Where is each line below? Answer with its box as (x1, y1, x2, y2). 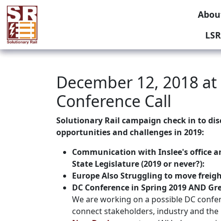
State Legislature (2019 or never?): (72, 158, 205, 169)
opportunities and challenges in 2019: (56, 127, 206, 138)
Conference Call (56, 90, 171, 111)
